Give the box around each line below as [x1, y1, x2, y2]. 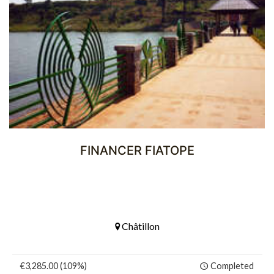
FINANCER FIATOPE [80, 143, 194, 158]
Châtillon [119, 220, 160, 232]
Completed [210, 261, 254, 272]
